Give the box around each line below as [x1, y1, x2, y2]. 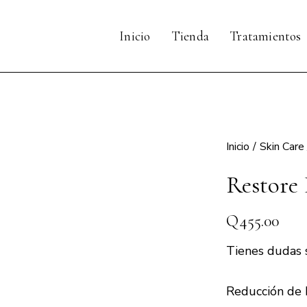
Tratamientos [230, 27, 302, 44]
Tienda [171, 27, 209, 44]
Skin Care [259, 139, 304, 155]
